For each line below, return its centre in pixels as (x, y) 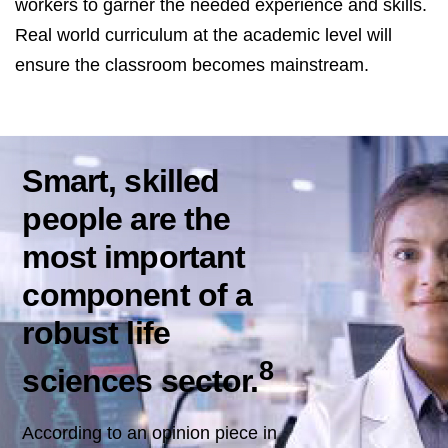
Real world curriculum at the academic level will (203, 35)
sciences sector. (140, 380)
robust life (96, 333)
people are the (126, 219)
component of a (137, 295)
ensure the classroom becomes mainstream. (192, 65)
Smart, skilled (121, 181)
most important (134, 257)
